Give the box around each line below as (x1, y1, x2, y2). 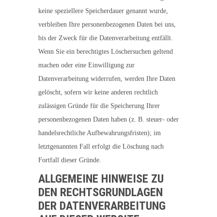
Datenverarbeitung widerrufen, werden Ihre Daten (38, 75, 175, 82)
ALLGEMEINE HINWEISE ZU (38, 172, 164, 186)
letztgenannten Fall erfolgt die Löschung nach (38, 143, 164, 150)
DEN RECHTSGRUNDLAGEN (38, 186, 163, 199)
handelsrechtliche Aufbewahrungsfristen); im (38, 129, 161, 137)
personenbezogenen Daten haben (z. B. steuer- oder (38, 116, 179, 123)
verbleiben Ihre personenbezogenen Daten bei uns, (38, 21, 176, 28)
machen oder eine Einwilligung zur (38, 62, 135, 69)
